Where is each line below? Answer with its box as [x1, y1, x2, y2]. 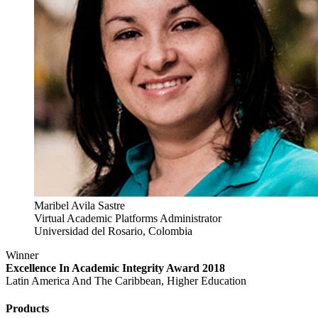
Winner [6, 248, 38, 261]
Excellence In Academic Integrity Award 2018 [6, 261, 225, 274]
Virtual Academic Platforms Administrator [34, 212, 221, 224]
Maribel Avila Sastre [34, 199, 125, 212]
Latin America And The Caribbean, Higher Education [6, 274, 246, 287]
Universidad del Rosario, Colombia [34, 224, 192, 237]
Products [6, 302, 49, 315]
